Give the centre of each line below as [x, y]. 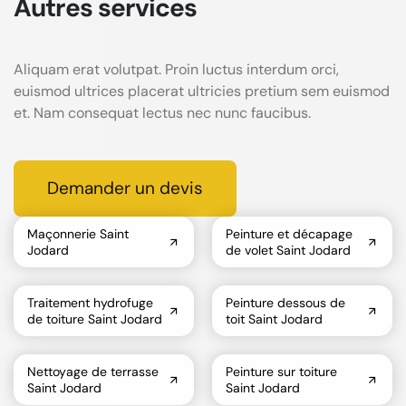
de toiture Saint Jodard [95, 319]
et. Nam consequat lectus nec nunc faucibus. [162, 113]
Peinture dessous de [285, 303]
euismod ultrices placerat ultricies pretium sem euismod [202, 92]
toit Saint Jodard [274, 319]
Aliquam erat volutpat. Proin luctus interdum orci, [176, 70]
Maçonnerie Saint [78, 234]
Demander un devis [125, 188]
